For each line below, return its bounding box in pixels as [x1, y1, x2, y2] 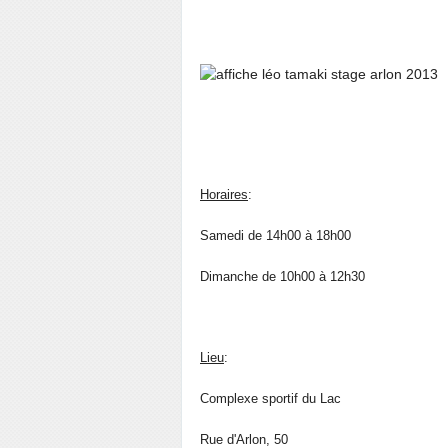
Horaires [200, 187, 248, 202]
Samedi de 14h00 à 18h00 [200, 228, 351, 243]
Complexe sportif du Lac [200, 391, 341, 406]
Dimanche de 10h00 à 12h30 [200, 269, 365, 284]
